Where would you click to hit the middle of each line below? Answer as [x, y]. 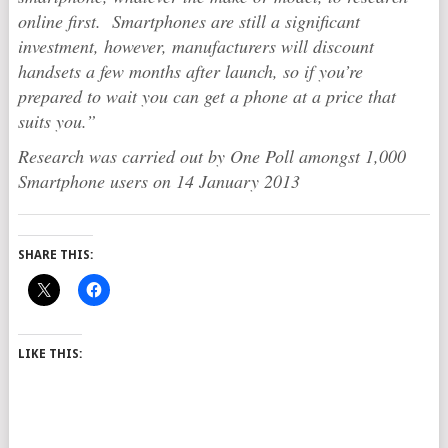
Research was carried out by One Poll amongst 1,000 [211, 156]
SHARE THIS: [55, 255]
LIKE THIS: [49, 354]
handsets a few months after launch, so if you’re [190, 71]
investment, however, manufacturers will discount [195, 46]
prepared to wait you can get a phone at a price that [206, 96]
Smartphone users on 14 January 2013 [158, 181]
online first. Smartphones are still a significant [188, 21]
